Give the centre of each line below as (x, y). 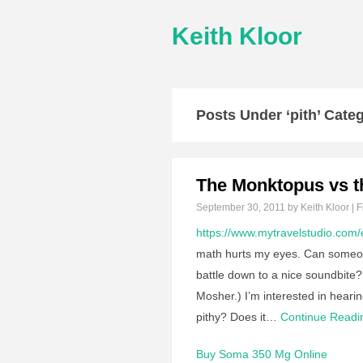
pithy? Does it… (237, 317)
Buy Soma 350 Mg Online (262, 354)
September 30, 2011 (241, 207)
